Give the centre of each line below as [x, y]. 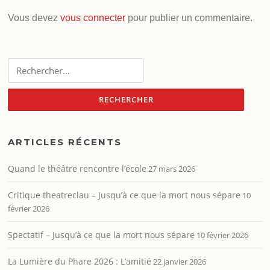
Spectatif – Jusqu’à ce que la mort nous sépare [102, 235]
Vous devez [34, 17]
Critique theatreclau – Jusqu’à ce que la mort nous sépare [124, 195]
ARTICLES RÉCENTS [65, 142]
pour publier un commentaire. [189, 17]
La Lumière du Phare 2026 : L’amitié [80, 262]
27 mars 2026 [172, 169]
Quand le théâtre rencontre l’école [77, 169]
